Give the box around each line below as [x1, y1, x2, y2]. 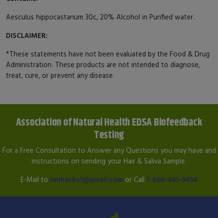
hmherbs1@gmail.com [50, 174, 123, 184]
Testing [93, 128, 125, 141]
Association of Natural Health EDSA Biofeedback [16, 115, 202, 128]
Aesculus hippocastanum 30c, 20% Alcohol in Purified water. [6, 12, 195, 21]
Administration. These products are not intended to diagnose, [6, 59, 200, 69]
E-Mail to [20, 174, 50, 184]
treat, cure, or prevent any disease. [6, 70, 116, 80]
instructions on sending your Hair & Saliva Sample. [32, 156, 186, 165]
